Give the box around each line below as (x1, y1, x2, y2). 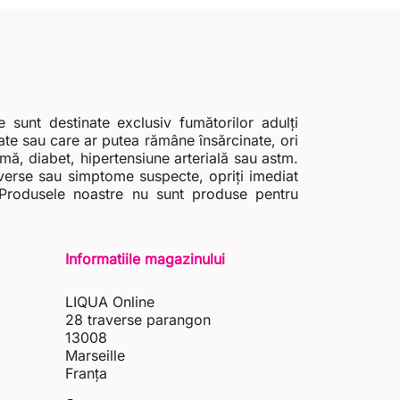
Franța (65, 364, 107, 383)
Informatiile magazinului (65, 250, 225, 269)
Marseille (65, 346, 125, 365)
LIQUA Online (65, 293, 154, 312)
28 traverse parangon (65, 311, 211, 329)
